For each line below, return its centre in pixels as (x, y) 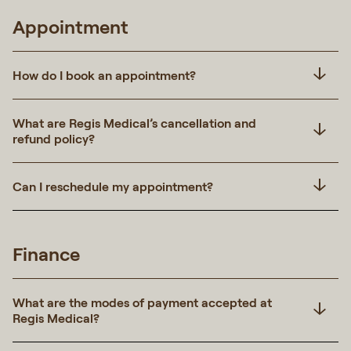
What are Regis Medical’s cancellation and (134, 123)
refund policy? (54, 138)
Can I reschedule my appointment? (114, 186)
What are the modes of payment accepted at (142, 302)
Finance (46, 253)
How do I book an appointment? (107, 75)
